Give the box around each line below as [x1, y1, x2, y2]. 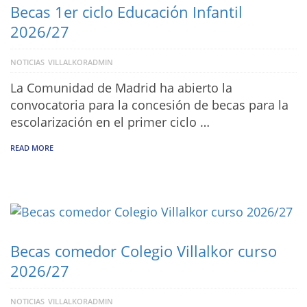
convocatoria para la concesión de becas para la [10, 96, 288, 113]
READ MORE [10, 142, 53, 153]
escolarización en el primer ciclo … [10, 113, 210, 130]
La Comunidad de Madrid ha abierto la [10, 79, 232, 96]
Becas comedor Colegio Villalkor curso [10, 241, 277, 262]
